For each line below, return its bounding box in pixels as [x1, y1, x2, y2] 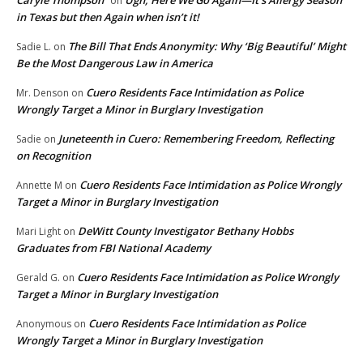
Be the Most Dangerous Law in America [16, 56, 213, 71]
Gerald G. [16, 271, 60, 285]
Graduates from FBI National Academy [16, 241, 211, 256]
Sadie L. [16, 40, 51, 54]
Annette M [16, 178, 62, 193]
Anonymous [16, 317, 71, 331]
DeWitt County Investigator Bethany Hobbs [78, 224, 293, 239]
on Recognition [16, 148, 91, 164]
